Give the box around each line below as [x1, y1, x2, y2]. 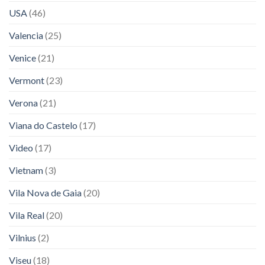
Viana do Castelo [9, 119, 77, 131]
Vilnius [9, 231, 36, 243]
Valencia [9, 29, 43, 41]
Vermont [9, 74, 44, 86]
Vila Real [9, 209, 44, 221]
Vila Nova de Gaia [9, 186, 82, 198]
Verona [9, 96, 38, 108]
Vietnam [9, 164, 43, 176]
